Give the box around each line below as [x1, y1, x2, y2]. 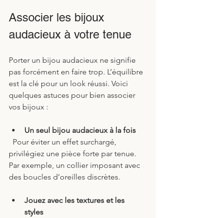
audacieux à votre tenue [9, 27, 131, 41]
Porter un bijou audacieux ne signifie [9, 55, 138, 65]
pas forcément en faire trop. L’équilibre [9, 67, 145, 76]
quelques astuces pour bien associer [9, 90, 137, 100]
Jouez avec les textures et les [24, 195, 127, 205]
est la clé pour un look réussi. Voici [9, 78, 130, 88]
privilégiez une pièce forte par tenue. [9, 148, 138, 158]
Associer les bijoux [9, 10, 108, 24]
